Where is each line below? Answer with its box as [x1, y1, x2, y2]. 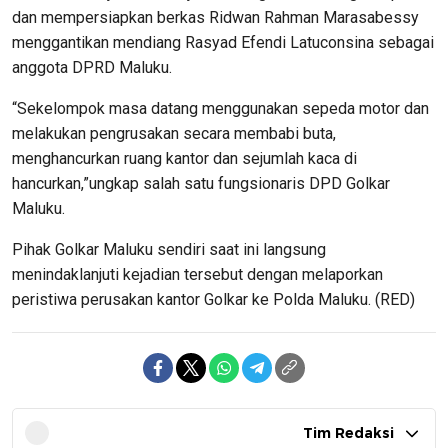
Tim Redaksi [303, 424, 394, 443]
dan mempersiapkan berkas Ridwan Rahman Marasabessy [12, 8, 419, 28]
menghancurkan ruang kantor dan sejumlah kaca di [12, 149, 357, 169]
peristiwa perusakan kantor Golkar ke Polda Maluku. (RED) [12, 290, 415, 310]
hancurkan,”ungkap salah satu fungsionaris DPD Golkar [12, 174, 390, 194]
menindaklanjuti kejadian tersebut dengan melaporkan [12, 265, 383, 285]
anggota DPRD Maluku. [12, 58, 172, 78]
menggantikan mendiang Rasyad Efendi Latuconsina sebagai [12, 33, 434, 53]
